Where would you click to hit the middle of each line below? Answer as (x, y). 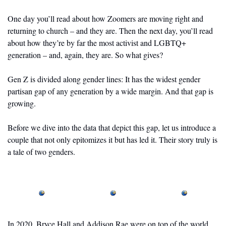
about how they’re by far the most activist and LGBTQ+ (97, 42)
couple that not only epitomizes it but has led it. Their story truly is (112, 139)
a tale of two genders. (41, 151)
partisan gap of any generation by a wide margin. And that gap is (110, 91)
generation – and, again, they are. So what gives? (85, 54)
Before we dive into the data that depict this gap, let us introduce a (112, 127)
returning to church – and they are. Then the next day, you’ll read (110, 30)
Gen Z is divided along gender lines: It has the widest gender (104, 79)
